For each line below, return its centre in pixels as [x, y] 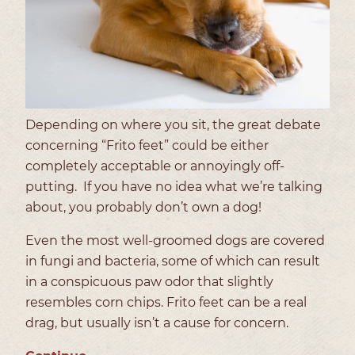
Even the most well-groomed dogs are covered [175, 240]
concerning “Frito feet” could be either [147, 145]
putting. [53, 186]
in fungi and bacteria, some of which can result [173, 261]
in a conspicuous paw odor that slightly [149, 281]
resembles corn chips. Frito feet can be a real [166, 302]
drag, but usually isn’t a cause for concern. [157, 323]
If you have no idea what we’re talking [203, 186]
